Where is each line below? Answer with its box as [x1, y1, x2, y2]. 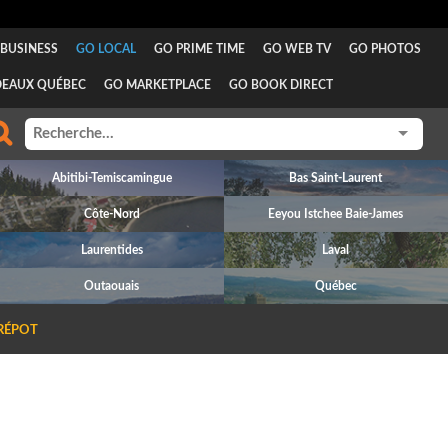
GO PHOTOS [348, 43, 421, 55]
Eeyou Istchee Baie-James [268, 208, 404, 220]
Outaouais [84, 280, 140, 292]
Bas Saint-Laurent [289, 172, 383, 184]
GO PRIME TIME [153, 43, 245, 55]
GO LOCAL [75, 43, 136, 55]
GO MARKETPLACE [103, 79, 211, 91]
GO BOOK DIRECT [228, 79, 333, 91]
